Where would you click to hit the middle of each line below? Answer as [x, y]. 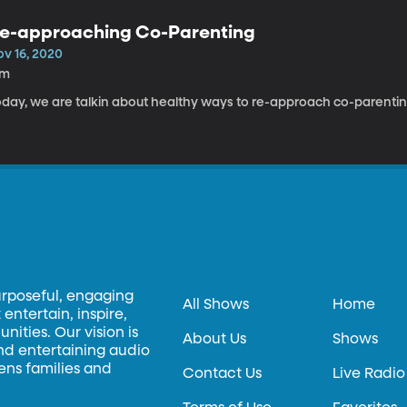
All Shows [216, 305]
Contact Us [223, 374]
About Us [215, 340]
